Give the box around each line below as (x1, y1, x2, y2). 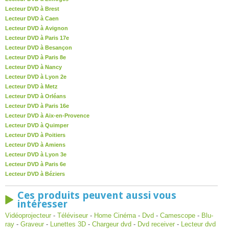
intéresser (17, 198, 67, 210)
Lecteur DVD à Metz (5, 83, 58, 89)
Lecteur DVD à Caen (5, 15, 59, 21)
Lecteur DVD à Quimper (5, 122, 68, 128)
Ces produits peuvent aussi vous (17, 189, 176, 201)
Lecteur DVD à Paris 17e (5, 35, 69, 41)
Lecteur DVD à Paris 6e (5, 161, 66, 167)
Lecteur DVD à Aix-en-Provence (5, 112, 89, 119)
